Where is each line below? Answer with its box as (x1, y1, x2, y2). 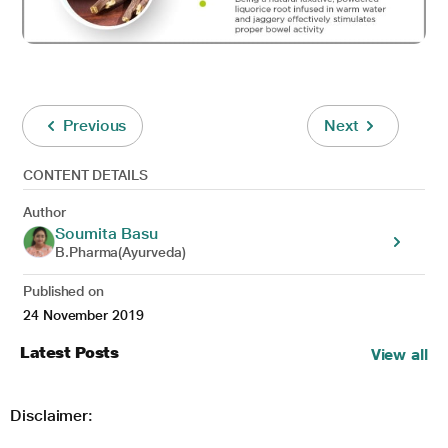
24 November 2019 (23, 306, 144, 323)
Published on (23, 282, 105, 299)
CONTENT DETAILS (23, 166, 148, 183)
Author (23, 203, 66, 220)
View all (370, 344, 428, 364)
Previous (63, 115, 127, 135)
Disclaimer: (10, 405, 94, 425)
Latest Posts (20, 342, 119, 362)
